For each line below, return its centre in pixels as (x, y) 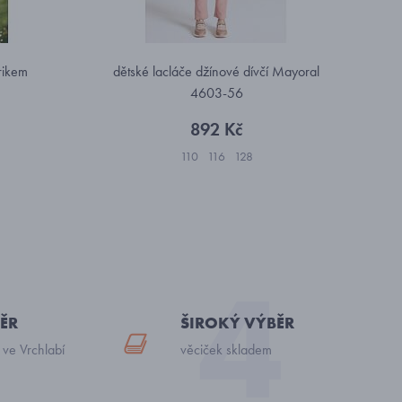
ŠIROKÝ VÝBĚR (237, 323)
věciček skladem (226, 350)
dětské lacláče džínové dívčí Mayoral (216, 71)
